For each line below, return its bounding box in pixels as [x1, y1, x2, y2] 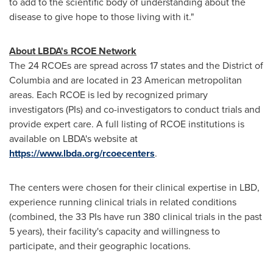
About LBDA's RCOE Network [9, 44, 136, 58]
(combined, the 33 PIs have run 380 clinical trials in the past [9, 210, 262, 224]
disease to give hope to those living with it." [9, 10, 194, 24]
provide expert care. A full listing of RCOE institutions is [9, 117, 244, 131]
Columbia [9, 73, 50, 87]
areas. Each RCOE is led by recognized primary [9, 88, 208, 102]
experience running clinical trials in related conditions [9, 195, 236, 209]
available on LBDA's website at [9, 132, 138, 146]
